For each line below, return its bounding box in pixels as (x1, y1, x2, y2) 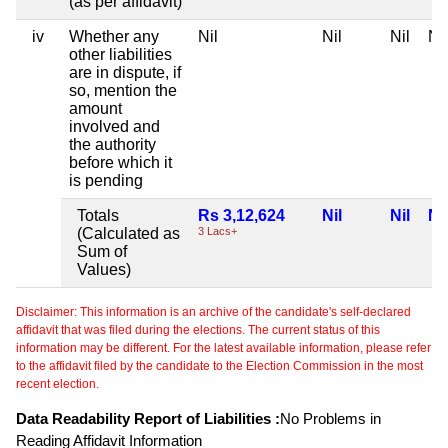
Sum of (77, 242, 127, 260)
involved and (69, 117, 160, 135)
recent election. (16, 376, 99, 391)
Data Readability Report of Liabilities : (16, 409, 280, 427)
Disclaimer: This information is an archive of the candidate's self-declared (16, 304, 411, 319)
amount (69, 99, 122, 117)
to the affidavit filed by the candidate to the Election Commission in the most (16, 358, 423, 373)
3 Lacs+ (198, 224, 237, 237)
